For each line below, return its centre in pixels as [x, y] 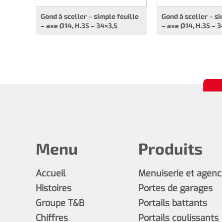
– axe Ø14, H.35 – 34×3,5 [79, 26]
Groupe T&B [60, 203]
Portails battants [172, 203]
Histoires [54, 189]
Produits [170, 148]
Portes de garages [175, 189]
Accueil [51, 174]
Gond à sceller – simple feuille [90, 16]
